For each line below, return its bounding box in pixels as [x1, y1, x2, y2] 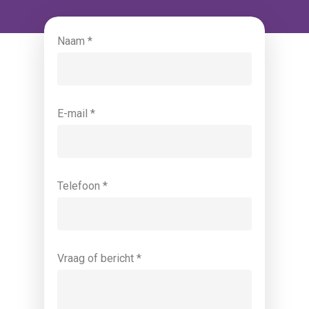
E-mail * [57, 106, 96, 120]
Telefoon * [57, 179, 108, 192]
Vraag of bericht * [57, 251, 142, 265]
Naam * [57, 34, 93, 48]
